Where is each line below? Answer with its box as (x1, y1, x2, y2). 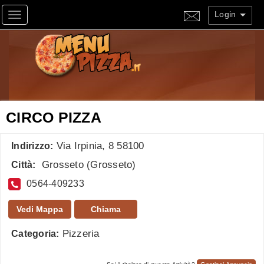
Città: (11, 160, 36, 170)
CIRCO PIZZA (6, 108, 101, 126)
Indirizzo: (11, 141, 54, 151)
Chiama (91, 204, 121, 214)
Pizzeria (62, 227, 100, 239)
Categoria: (11, 228, 60, 239)
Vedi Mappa (16, 204, 63, 214)
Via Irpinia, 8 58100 (56, 140, 144, 152)
